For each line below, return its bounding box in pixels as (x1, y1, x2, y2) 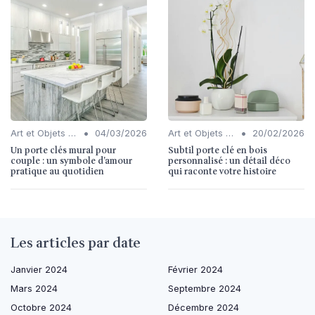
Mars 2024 (11, 283, 58, 294)
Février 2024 (168, 264, 223, 275)
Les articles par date (11, 232, 141, 254)
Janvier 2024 (11, 264, 67, 275)
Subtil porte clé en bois (168, 143, 267, 157)
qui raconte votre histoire (168, 164, 276, 179)
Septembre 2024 (168, 283, 241, 294)
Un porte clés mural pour (11, 143, 116, 157)
